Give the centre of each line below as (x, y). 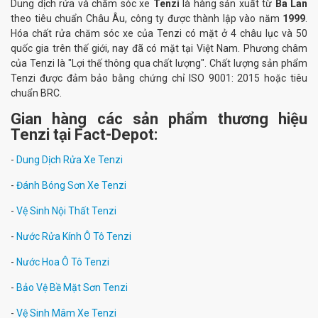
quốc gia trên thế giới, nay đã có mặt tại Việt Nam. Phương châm (159, 48)
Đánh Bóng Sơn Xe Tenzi (71, 185)
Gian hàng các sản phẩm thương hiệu (159, 119)
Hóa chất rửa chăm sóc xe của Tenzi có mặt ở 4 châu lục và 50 (159, 33)
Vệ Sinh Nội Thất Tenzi (66, 211)
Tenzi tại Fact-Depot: (84, 135)
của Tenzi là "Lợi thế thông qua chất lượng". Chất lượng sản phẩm (159, 63)
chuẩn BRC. (36, 93)
